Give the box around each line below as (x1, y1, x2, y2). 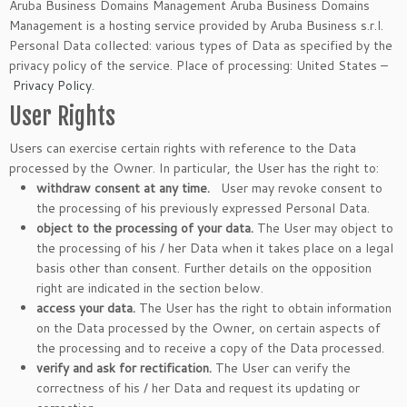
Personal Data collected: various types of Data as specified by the (9, 36, 392, 55)
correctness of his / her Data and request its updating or (36, 379, 360, 397)
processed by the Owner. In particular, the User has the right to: (9, 159, 379, 177)
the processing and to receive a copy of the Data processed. (36, 339, 384, 357)
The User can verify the (212, 359, 351, 377)
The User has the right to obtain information (135, 299, 392, 317)
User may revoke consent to (213, 179, 382, 197)
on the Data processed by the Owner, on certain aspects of (36, 319, 381, 337)
